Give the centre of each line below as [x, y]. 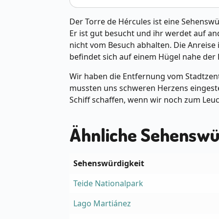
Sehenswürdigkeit [109, 164]
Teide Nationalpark [108, 184]
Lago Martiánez [102, 204]
